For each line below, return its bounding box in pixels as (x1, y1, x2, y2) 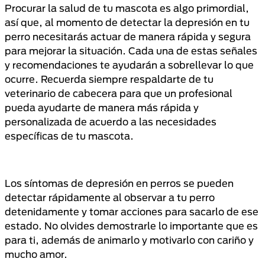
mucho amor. (5, 248, 67, 260)
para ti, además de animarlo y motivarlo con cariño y (5, 234, 254, 245)
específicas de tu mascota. (5, 130, 136, 141)
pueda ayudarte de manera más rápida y (5, 102, 199, 113)
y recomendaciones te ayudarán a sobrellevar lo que (5, 59, 254, 70)
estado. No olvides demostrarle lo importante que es (5, 220, 258, 231)
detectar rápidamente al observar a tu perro (5, 192, 215, 203)
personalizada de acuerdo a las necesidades (5, 116, 216, 127)
